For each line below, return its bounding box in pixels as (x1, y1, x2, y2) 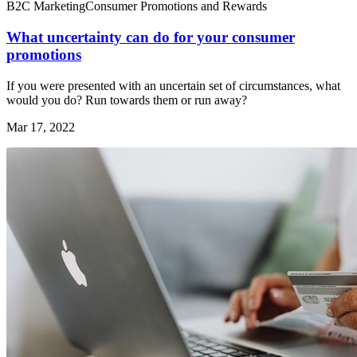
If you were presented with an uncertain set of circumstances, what (6, 78, 340, 92)
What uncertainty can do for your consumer (6, 29, 295, 46)
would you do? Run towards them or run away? (6, 92, 247, 107)
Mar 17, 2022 (6, 120, 75, 134)
